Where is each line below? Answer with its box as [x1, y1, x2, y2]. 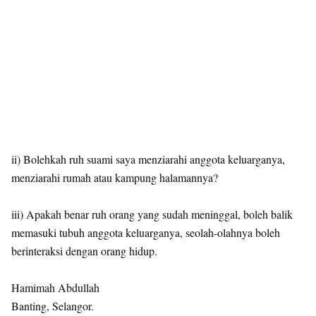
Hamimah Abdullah [11, 279, 99, 295]
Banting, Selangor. [11, 298, 94, 313]
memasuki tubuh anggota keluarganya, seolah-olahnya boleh [11, 224, 280, 240]
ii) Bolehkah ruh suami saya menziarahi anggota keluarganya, [11, 151, 285, 166]
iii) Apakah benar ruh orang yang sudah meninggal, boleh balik [11, 206, 293, 221]
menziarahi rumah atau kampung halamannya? [11, 169, 218, 185]
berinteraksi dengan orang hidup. [11, 243, 157, 258]
